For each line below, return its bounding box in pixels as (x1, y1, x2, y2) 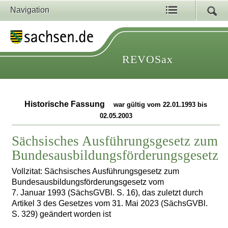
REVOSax (122, 53, 173, 66)
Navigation (10, 6, 49, 14)
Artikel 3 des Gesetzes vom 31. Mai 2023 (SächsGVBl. (12, 198, 208, 208)
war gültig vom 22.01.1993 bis (113, 101, 208, 109)
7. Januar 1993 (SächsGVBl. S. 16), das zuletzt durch (12, 188, 204, 197)
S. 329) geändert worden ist (12, 209, 111, 218)
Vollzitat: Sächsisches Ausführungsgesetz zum (12, 166, 180, 176)
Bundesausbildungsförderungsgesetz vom (12, 177, 164, 186)
